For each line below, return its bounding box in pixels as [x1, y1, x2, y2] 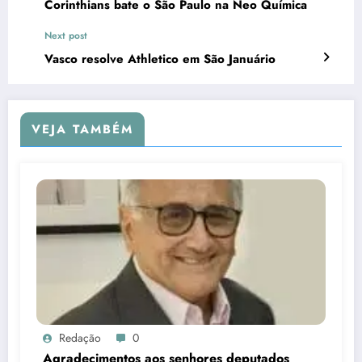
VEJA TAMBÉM [32, 120, 133, 139]
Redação [59, 330, 101, 347]
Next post [44, 28, 87, 44]
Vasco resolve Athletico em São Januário [44, 50, 276, 69]
